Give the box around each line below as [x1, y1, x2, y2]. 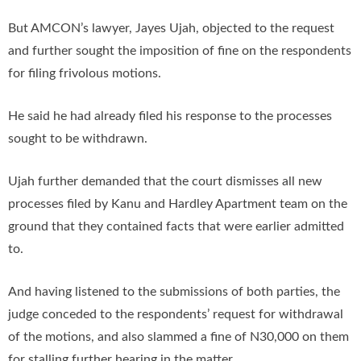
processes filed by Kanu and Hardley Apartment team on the [8, 197, 347, 211]
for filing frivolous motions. [8, 67, 161, 81]
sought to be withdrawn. [8, 132, 147, 146]
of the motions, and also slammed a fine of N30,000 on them [8, 330, 349, 344]
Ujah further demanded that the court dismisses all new [8, 175, 322, 189]
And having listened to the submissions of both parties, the [8, 285, 340, 299]
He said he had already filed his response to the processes [8, 110, 332, 123]
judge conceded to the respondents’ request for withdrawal [8, 308, 343, 322]
